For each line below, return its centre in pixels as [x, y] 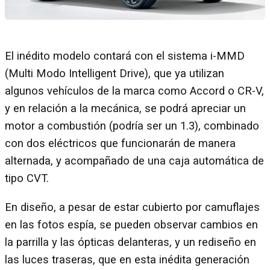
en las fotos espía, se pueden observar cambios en [131, 224]
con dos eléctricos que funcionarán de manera [120, 144]
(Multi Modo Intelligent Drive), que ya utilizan [115, 74]
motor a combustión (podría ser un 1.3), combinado [132, 126]
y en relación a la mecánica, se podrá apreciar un [125, 109]
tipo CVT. [30, 179]
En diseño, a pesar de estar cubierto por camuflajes [132, 207]
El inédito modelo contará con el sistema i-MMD [125, 56]
